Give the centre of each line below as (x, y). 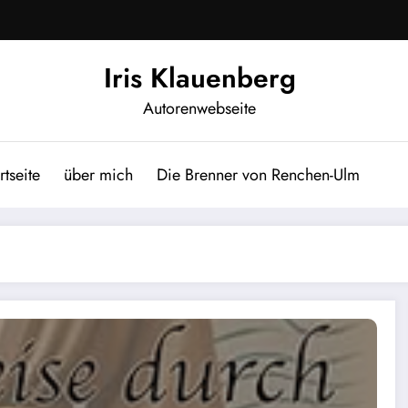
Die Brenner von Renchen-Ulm (258, 174)
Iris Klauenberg (199, 77)
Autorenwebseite (199, 108)
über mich (98, 174)
